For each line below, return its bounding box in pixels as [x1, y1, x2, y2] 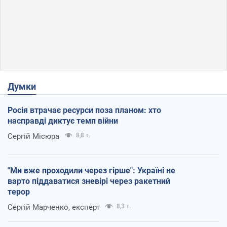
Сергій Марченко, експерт [8, 202, 100, 212]
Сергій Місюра [8, 131, 59, 141]
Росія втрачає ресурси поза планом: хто [8, 105, 161, 115]
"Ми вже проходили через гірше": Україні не [8, 165, 175, 175]
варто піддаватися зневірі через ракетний [8, 176, 170, 186]
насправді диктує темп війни [8, 116, 118, 126]
